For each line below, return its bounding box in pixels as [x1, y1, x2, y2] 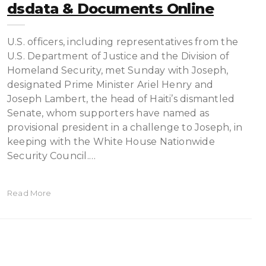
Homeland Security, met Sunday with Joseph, [7, 65, 229, 76]
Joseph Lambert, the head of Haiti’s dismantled [7, 93, 235, 104]
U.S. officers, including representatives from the [7, 36, 239, 47]
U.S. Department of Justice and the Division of [7, 50, 230, 62]
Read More [7, 188, 52, 198]
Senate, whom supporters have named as [7, 107, 210, 119]
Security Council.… [7, 150, 96, 161]
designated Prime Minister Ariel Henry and [7, 79, 214, 90]
